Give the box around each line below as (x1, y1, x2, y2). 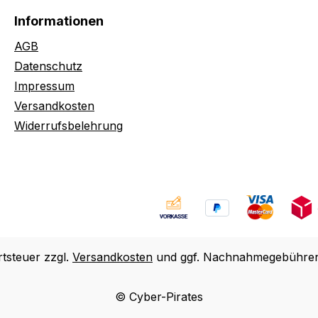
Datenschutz (14, 59, 82, 73)
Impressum (14, 79, 75, 93)
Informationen (14, 13, 104, 28)
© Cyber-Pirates (115, 290, 203, 304)
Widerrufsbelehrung (14, 119, 123, 133)
